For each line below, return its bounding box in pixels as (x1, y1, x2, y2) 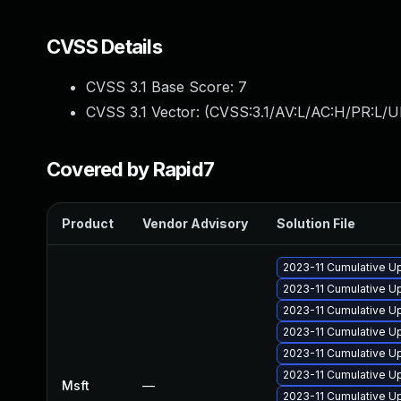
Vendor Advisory (142, 216, 248, 231)
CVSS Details (47, 35, 162, 58)
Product (62, 216, 114, 231)
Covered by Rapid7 (47, 158, 215, 181)
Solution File (277, 216, 355, 231)
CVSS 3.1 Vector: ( (86, 103, 209, 121)
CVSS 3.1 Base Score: (86, 78, 238, 96)
